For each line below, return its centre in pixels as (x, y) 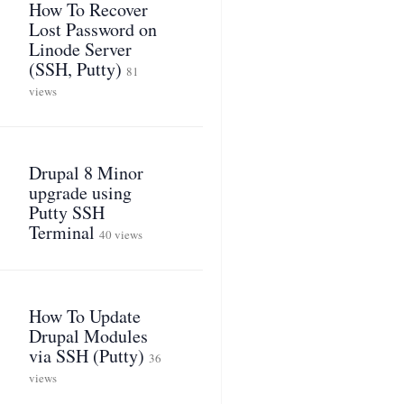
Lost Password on (92, 29)
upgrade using (80, 193)
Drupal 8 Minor (86, 173)
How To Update (84, 316)
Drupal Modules (88, 336)
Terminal (61, 232)
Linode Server (80, 49)
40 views (120, 234)
